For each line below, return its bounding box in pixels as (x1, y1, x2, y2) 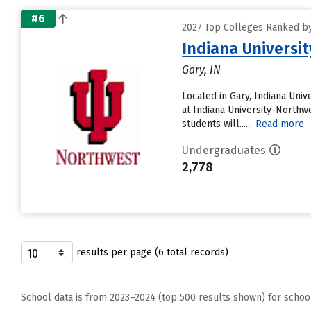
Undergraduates (182, 144, 267, 157)
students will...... (182, 118, 253, 130)
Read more (255, 118, 305, 130)
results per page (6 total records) (76, 246, 228, 258)
